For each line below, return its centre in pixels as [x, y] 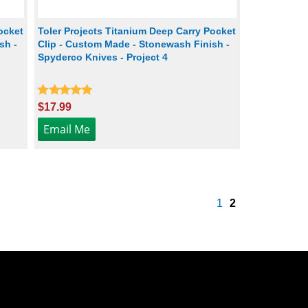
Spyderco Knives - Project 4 [103, 57]
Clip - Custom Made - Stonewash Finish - [134, 44]
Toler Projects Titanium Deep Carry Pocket [137, 31]
